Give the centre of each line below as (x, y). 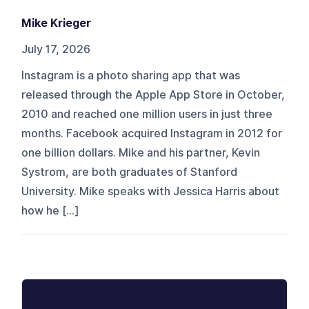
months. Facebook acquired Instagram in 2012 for (152, 133)
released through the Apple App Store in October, (153, 94)
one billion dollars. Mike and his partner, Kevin (141, 152)
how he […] (51, 210)
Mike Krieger (57, 23)
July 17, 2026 (56, 49)
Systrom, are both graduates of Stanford (130, 172)
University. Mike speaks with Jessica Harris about (151, 191)
